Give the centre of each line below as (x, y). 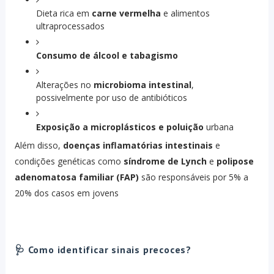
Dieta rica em (64, 13)
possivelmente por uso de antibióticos (111, 98)
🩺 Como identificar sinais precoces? (103, 250)
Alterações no (65, 85)
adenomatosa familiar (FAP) (76, 177)
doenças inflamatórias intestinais (138, 146)
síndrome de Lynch (165, 161)
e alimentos (185, 13)
